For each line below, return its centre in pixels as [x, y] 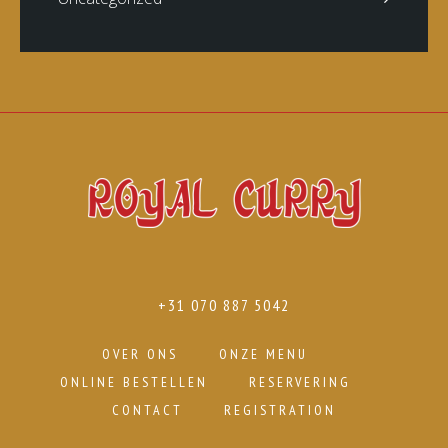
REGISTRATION [280, 410]
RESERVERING [299, 382]
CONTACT [147, 410]
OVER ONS [140, 354]
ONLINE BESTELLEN [133, 382]
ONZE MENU [263, 354]
